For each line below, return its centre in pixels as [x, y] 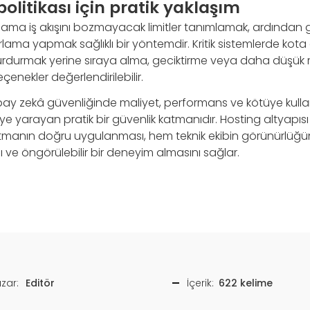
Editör [40, 283]
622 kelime [245, 283]
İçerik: [201, 283]
